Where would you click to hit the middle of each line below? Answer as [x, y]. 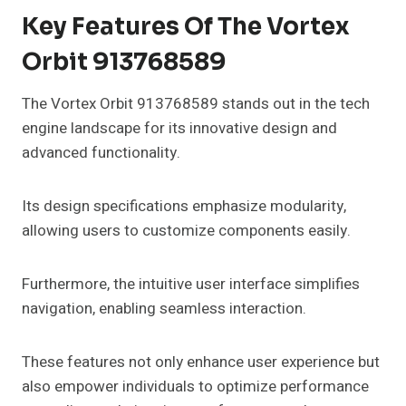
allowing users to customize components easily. [186, 231]
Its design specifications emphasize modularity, [184, 207]
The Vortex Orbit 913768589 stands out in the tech [196, 104]
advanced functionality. [101, 153]
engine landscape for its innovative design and [179, 129]
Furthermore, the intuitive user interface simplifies [191, 285]
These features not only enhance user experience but [201, 362]
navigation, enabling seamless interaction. [164, 309]
